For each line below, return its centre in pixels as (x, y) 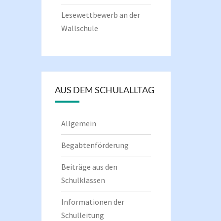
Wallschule (79, 28)
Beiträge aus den (89, 167)
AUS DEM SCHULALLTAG (104, 90)
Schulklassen (83, 180)
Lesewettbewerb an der (100, 15)
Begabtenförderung (95, 145)
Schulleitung (82, 215)
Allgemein (78, 123)
